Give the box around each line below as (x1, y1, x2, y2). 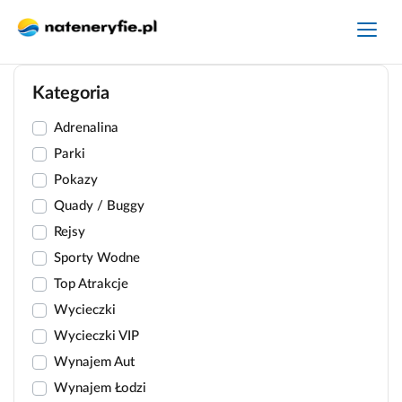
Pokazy (54, 173, 98, 187)
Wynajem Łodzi (54, 381, 146, 395)
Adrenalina (54, 121, 118, 135)
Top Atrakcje (54, 277, 128, 291)
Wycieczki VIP (54, 329, 139, 343)
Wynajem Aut (54, 355, 135, 369)
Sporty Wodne (54, 251, 140, 265)
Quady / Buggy (54, 199, 144, 213)
